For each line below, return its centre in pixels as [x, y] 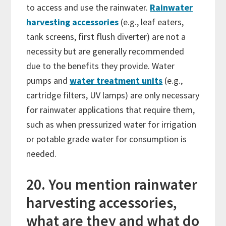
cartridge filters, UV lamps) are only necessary [113, 95]
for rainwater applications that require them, [111, 110]
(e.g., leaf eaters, [151, 22]
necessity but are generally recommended [105, 51]
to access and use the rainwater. [88, 8]
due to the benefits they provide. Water [101, 66]
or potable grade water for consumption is [107, 139]
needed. [42, 154]
